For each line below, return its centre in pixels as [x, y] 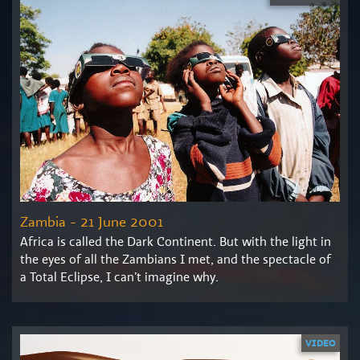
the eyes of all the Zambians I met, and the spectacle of [176, 259]
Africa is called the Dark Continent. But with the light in [176, 241]
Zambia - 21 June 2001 [92, 221]
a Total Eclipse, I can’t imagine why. [119, 276]
